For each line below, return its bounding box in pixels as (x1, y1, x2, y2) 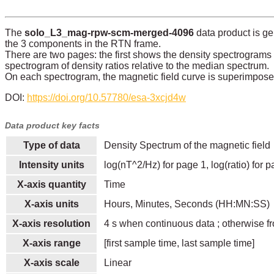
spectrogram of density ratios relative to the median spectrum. (5, 60, 269, 71)
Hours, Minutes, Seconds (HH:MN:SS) (103, 198, 270, 209)
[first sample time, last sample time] (103, 237, 254, 248)
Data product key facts (5, 120, 100, 130)
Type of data (23, 139, 80, 150)
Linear (103, 257, 131, 268)
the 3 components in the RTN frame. (5, 38, 161, 49)
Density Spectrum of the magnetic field (103, 139, 270, 150)
